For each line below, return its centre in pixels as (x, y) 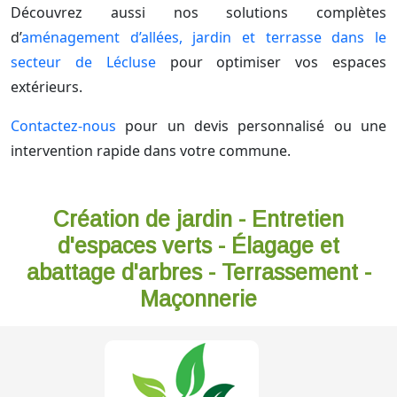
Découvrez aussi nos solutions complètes (198, 13)
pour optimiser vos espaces (271, 62)
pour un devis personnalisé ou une (251, 126)
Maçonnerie (198, 299)
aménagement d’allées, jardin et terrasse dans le (204, 38)
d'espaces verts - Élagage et (198, 246)
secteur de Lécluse (83, 62)
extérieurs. (47, 87)
